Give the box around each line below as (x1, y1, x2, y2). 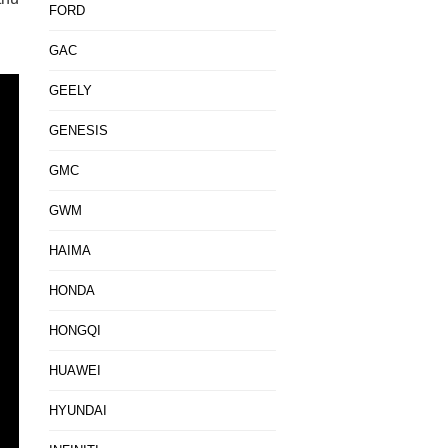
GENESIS (48, 123, 108, 138)
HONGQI (48, 323, 101, 338)
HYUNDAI (48, 403, 107, 418)
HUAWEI (48, 363, 101, 378)
